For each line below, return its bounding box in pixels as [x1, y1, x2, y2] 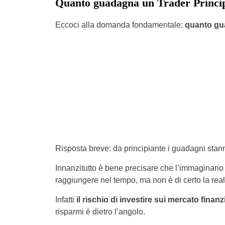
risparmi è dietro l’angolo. [55, 207, 145, 216]
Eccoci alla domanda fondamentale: [55, 21, 185, 29]
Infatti [55, 195, 76, 204]
